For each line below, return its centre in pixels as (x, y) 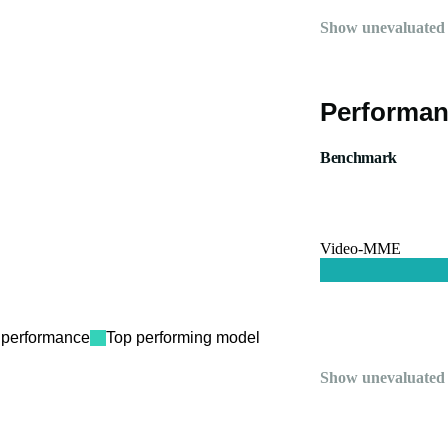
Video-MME (360, 248)
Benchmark (359, 157)
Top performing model (183, 337)
